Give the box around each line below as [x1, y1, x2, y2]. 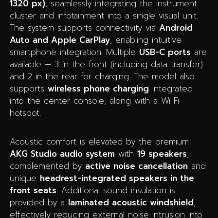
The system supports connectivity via [10, 21, 159, 34]
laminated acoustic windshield [68, 196, 194, 209]
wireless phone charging [48, 82, 149, 95]
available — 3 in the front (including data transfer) [10, 57, 203, 71]
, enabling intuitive [110, 33, 182, 46]
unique [10, 171, 40, 184]
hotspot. [10, 106, 41, 119]
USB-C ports [139, 45, 191, 58]
